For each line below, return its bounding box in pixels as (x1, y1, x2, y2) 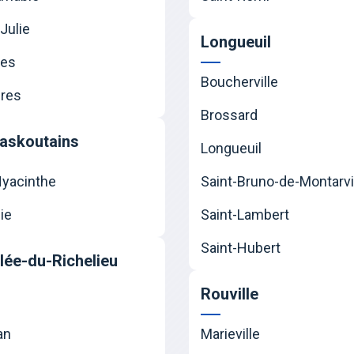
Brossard (200, 107, 258, 124)
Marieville (200, 326, 260, 343)
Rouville (200, 284, 258, 304)
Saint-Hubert (200, 239, 281, 257)
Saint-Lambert (200, 206, 289, 224)
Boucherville (200, 73, 278, 91)
